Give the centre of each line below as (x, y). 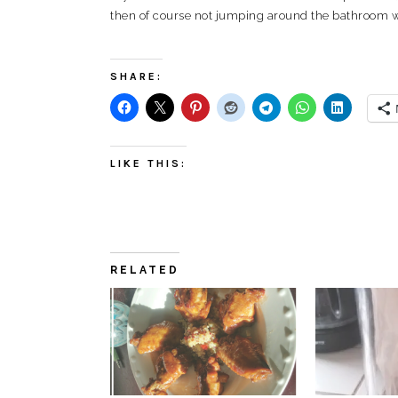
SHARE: (136, 76)
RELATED (145, 270)
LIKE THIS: (148, 163)
